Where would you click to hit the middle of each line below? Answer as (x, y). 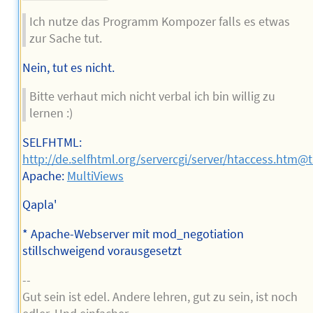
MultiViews (95, 176)
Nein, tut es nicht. (68, 67)
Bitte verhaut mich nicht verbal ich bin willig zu (152, 97)
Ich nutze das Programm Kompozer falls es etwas (159, 22)
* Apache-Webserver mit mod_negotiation (133, 234)
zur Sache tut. (65, 39)
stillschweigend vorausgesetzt (102, 251)
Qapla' (39, 205)
